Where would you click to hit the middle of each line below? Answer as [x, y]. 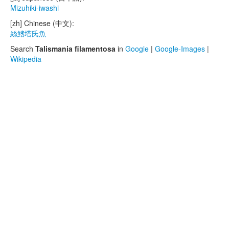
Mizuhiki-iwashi [35, 8]
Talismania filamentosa [75, 49]
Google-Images [180, 49]
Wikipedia [26, 59]
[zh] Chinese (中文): [42, 23]
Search [23, 49]
